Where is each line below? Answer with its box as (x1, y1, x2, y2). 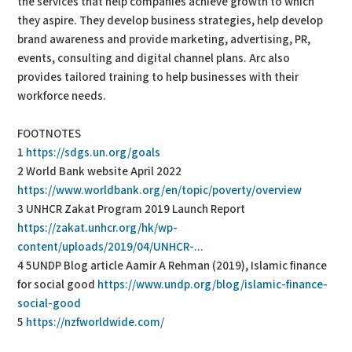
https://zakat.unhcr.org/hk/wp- (17, 220, 178, 236)
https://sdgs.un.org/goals (26, 145, 161, 160)
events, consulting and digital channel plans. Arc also (17, 50, 291, 66)
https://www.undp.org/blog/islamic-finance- (97, 277, 328, 292)
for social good (17, 277, 98, 292)
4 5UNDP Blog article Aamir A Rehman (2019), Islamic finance (17, 258, 328, 273)
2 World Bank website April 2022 (17, 163, 182, 179)
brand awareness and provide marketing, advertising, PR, (17, 31, 311, 47)
